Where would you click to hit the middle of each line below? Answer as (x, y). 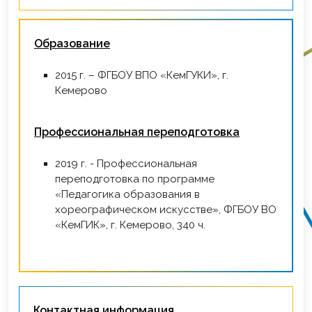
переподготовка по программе (135, 179)
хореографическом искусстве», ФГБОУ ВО (166, 210)
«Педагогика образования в (127, 195)
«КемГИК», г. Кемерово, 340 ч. (130, 225)
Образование (72, 44)
